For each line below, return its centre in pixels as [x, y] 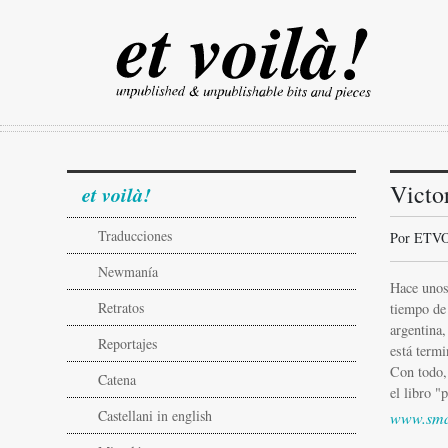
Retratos [121, 307]
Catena [117, 379]
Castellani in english [155, 415]
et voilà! [117, 194]
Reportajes [128, 343]
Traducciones [135, 235]
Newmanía [128, 271]
